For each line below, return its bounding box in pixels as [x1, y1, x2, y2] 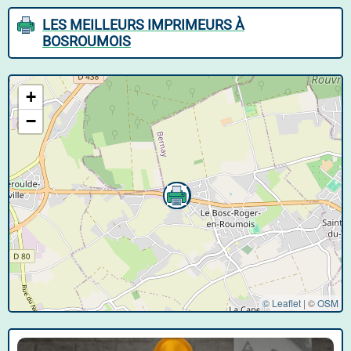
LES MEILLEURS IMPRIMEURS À [42, 16, 244, 33]
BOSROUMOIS [42, 33, 131, 49]
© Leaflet [262, 296, 301, 309]
